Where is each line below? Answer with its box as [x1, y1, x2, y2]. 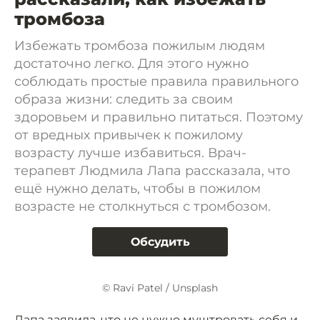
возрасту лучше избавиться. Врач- [14, 145, 246, 161]
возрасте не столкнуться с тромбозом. [14, 199, 271, 214]
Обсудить [130, 235, 190, 249]
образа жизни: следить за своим [14, 91, 233, 107]
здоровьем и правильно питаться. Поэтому [14, 109, 303, 125]
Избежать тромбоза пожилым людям [14, 38, 265, 54]
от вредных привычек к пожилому [14, 127, 243, 143]
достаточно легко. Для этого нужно [14, 56, 249, 71]
